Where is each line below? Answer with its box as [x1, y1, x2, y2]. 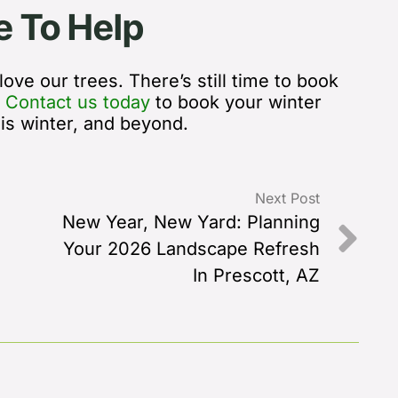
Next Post [254, 188, 320, 207]
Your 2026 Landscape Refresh [62, 237, 320, 259]
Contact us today [5, 91, 150, 113]
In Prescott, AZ [192, 264, 320, 286]
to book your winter [150, 91, 322, 113]
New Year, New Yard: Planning [61, 211, 320, 233]
